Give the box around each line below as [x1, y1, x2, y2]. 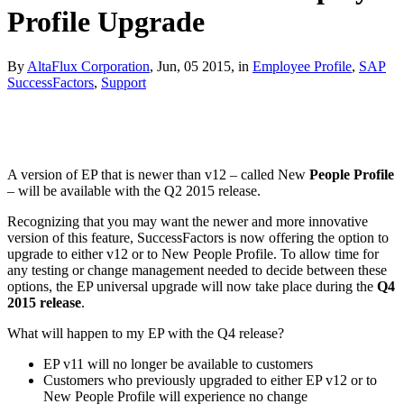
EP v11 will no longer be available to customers [43, 355, 313, 372]
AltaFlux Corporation [27, 58, 150, 74]
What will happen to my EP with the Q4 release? [7, 325, 284, 341]
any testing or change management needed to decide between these [7, 262, 387, 278]
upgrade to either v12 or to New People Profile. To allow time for [7, 245, 379, 262]
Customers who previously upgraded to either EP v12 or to [43, 372, 377, 388]
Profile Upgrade [7, 5, 205, 39]
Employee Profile [252, 58, 352, 74]
